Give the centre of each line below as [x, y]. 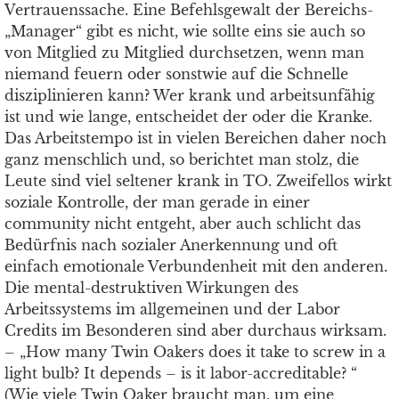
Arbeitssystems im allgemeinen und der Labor [172, 309]
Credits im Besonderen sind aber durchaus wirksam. [195, 330]
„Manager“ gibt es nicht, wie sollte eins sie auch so [185, 31]
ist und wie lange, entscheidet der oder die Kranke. [188, 117]
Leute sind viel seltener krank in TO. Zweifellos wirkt [198, 181]
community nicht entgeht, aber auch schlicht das [183, 224]
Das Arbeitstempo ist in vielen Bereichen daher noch [195, 138]
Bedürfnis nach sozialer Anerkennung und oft [171, 245]
